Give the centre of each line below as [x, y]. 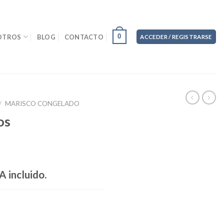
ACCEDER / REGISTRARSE [176, 37]
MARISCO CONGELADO [42, 103]
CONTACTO [84, 37]
